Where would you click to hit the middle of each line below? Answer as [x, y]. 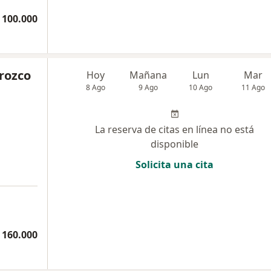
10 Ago [201, 87]
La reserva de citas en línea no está [175, 129]
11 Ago [253, 87]
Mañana [149, 75]
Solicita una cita [175, 165]
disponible [175, 144]
